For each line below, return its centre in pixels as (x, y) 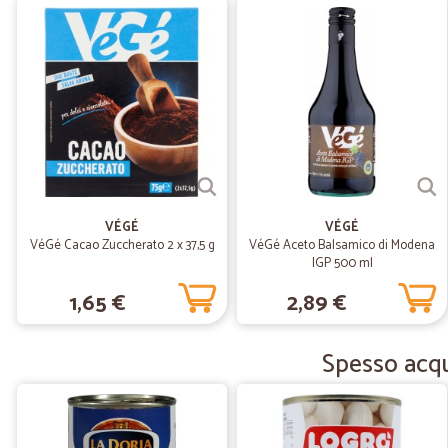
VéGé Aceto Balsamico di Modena (342, 245)
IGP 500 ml (342, 263)
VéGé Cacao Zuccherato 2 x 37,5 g (122, 245)
